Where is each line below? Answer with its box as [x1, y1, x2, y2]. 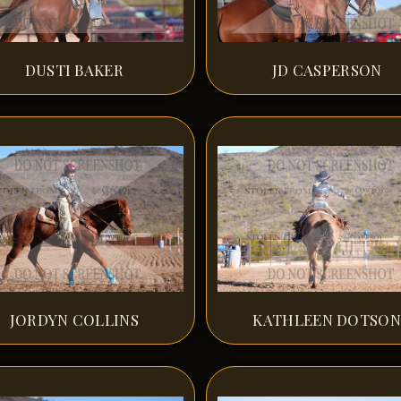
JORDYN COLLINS [9, 310, 139, 330]
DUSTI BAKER [24, 59, 124, 80]
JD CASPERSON [271, 59, 382, 80]
